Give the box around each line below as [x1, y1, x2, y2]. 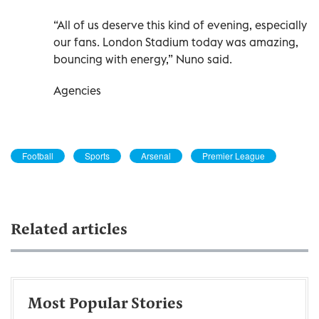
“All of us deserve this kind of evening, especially [53, 17, 307, 32]
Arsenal [141, 149, 171, 162]
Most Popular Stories [28, 296, 183, 313]
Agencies [53, 83, 101, 98]
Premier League [202, 149, 265, 162]
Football [22, 149, 53, 162]
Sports [85, 149, 110, 162]
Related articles [11, 222, 127, 239]
